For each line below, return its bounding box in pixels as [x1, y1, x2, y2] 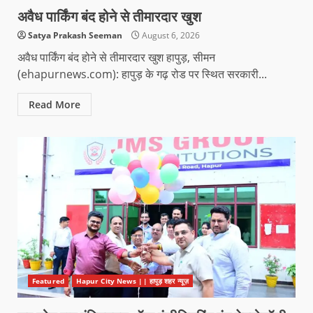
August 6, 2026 [140, 29, 200, 41]
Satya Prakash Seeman [28, 29, 122, 41]
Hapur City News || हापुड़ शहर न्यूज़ [75, 275, 189, 286]
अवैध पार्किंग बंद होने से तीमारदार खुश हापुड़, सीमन [17, 49, 215, 65]
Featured [32, 275, 64, 286]
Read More [29, 97, 80, 111]
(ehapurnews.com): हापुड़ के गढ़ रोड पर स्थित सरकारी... [17, 66, 267, 82]
